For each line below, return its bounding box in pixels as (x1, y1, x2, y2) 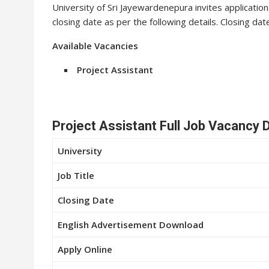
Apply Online (58, 243, 112, 255)
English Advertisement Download (58, 218, 204, 231)
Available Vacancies (52, 39, 138, 52)
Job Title (58, 169, 94, 181)
